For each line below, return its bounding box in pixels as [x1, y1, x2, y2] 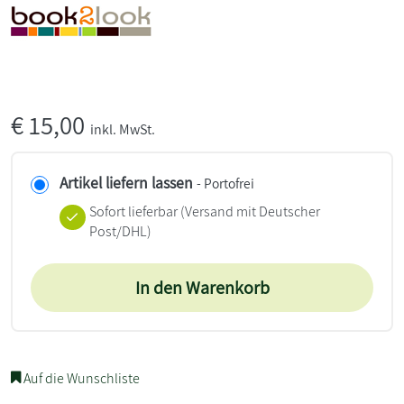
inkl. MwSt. [90, 119, 155, 139]
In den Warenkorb [134, 275, 270, 299]
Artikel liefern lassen [60, 171, 193, 193]
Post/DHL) [88, 221, 151, 241]
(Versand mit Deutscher [177, 201, 320, 221]
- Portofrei [197, 173, 254, 192]
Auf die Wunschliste [21, 368, 140, 388]
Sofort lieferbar [88, 201, 178, 221]
